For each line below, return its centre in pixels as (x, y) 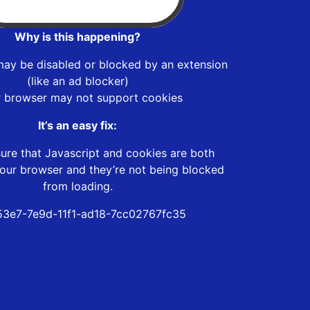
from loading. (77, 186)
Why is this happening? (77, 36)
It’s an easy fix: (77, 125)
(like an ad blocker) (77, 81)
